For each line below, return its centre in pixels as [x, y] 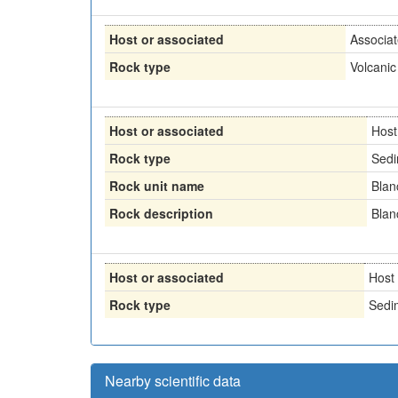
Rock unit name [157, 185]
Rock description [161, 213]
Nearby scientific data [173, 380]
